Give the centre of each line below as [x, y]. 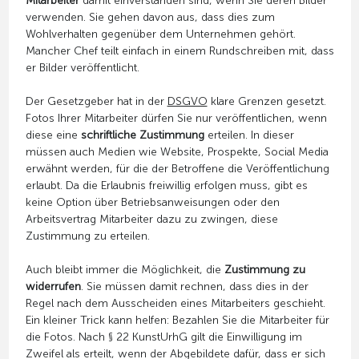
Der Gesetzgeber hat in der [96, 101]
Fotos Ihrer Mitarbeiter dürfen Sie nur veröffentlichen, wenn [176, 118]
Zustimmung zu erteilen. [87, 236]
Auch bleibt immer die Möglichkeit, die [125, 269]
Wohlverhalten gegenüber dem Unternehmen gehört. [160, 34]
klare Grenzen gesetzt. [266, 101]
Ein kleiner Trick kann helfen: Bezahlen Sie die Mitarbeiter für [177, 320]
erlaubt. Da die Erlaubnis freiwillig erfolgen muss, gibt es [166, 185]
